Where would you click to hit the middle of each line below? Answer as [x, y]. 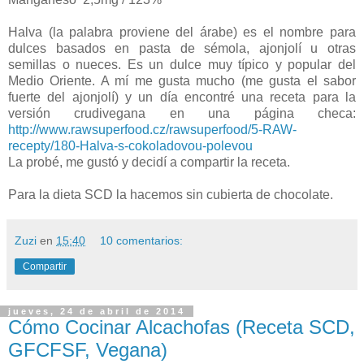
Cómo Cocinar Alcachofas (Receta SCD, [182, 327]
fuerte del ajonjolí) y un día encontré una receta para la [182, 97]
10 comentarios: [142, 240]
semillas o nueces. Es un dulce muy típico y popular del [182, 64]
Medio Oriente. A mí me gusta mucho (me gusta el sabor [182, 80]
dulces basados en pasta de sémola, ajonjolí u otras [182, 48]
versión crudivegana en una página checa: [182, 113]
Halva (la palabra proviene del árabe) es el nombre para [182, 32]
